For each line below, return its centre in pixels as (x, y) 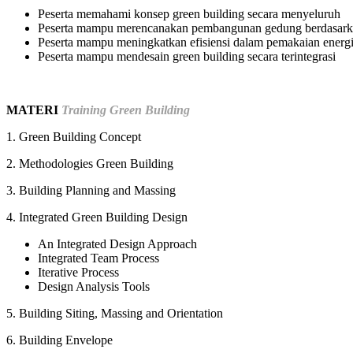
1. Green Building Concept (74, 136)
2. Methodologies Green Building (90, 163)
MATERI (34, 110)
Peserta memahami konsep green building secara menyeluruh (189, 13)
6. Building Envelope (59, 340)
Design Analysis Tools (94, 286)
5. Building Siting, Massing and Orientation (115, 313)
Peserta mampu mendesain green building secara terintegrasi (187, 56)
